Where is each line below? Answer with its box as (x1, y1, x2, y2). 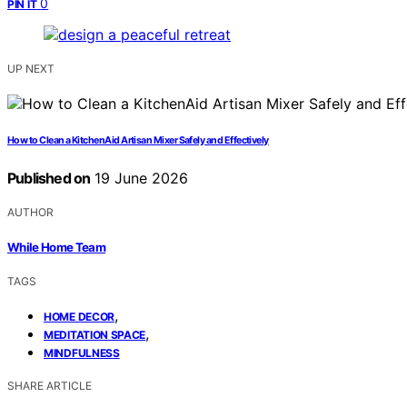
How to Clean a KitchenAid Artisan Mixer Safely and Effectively (7, 134, 269, 147)
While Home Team (7, 239, 106, 254)
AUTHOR (7, 205, 54, 220)
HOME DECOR (44, 309, 114, 323)
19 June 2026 (90, 169, 189, 188)
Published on (7, 169, 91, 188)
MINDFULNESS (44, 345, 120, 360)
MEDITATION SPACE (44, 327, 146, 342)
